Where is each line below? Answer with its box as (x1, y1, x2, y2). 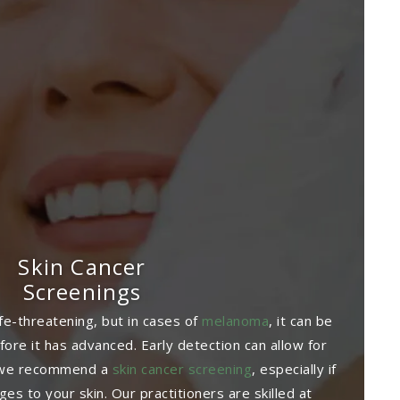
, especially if (252, 359, 337, 378)
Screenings (22, 276, 142, 306)
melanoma (202, 311, 269, 329)
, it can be (269, 311, 333, 329)
